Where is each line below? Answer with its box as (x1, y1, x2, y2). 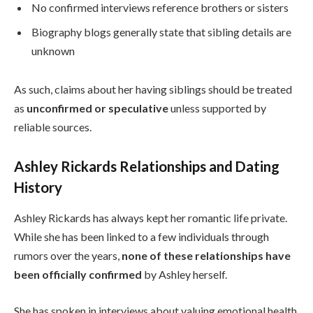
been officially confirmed (14, 268, 142, 282)
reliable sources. (14, 120, 92, 134)
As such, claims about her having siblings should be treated (14, 82, 292, 96)
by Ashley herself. (142, 268, 227, 282)
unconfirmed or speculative (27, 101, 168, 115)
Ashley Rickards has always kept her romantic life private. (14, 211, 287, 225)
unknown (31, 43, 75, 57)
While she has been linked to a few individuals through (14, 230, 269, 244)
